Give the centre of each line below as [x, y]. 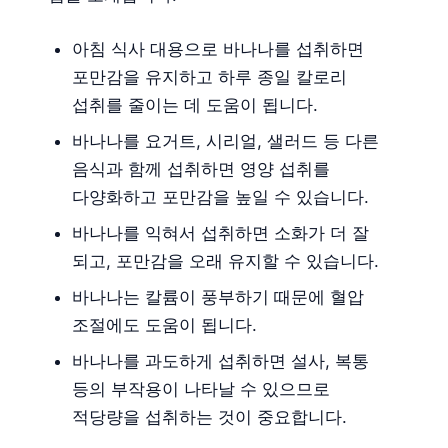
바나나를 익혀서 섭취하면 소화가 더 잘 [220, 233]
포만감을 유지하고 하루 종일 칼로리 [209, 77]
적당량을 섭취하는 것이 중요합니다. [209, 417]
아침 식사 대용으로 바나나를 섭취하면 [218, 49]
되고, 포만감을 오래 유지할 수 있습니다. [225, 261]
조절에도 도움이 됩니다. [164, 325]
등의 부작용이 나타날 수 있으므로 [201, 389]
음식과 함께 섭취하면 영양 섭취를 [201, 169]
